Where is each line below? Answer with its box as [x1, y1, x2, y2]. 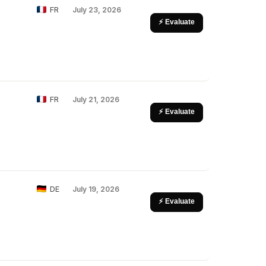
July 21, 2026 [72, 95, 119, 104]
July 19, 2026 [72, 185, 119, 194]
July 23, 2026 [72, 5, 121, 14]
